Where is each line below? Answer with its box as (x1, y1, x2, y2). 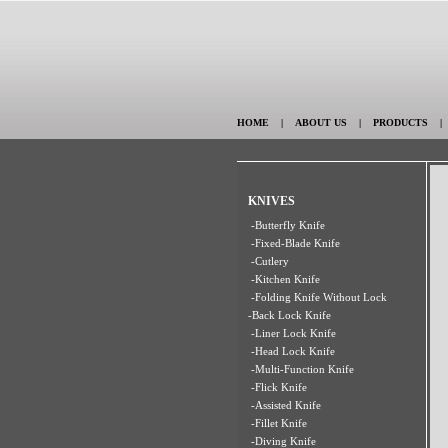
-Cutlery (251, 255, 289, 267)
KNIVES (248, 194, 295, 208)
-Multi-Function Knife (251, 363, 354, 375)
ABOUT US (295, 117, 347, 128)
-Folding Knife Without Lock (251, 291, 387, 303)
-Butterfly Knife (251, 219, 325, 231)
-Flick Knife (251, 381, 307, 393)
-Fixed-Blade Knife (251, 237, 340, 249)
